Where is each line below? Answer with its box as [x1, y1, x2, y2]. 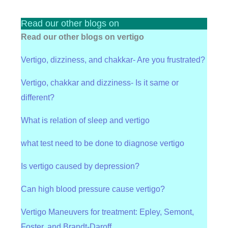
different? [20, 93, 54, 102]
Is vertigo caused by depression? [20, 162, 139, 171]
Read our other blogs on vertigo [20, 33, 144, 42]
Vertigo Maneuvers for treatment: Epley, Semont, [20, 208, 194, 217]
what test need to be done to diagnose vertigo [20, 139, 184, 148]
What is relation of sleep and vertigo [20, 116, 150, 125]
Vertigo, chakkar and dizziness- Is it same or [20, 78, 179, 88]
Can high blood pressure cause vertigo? [20, 185, 165, 194]
